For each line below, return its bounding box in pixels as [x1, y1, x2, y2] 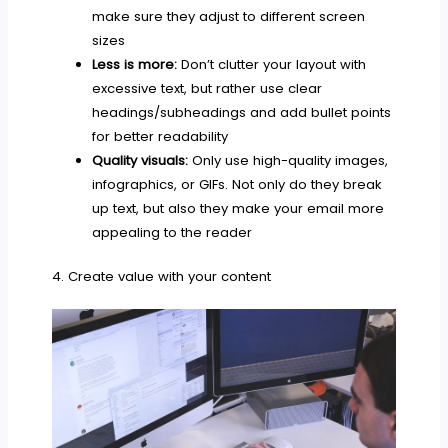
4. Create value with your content [52, 266, 272, 286]
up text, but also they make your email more [91, 199, 384, 219]
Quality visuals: [91, 151, 188, 171]
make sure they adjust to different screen [91, 7, 365, 27]
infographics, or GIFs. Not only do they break [91, 175, 382, 195]
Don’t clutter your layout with [176, 55, 366, 75]
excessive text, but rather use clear [91, 79, 322, 99]
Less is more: [91, 55, 177, 75]
